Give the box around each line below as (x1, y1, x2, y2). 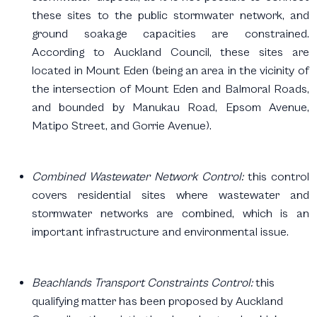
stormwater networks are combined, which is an (32, 206, 309, 221)
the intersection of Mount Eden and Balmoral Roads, (32, 81, 309, 96)
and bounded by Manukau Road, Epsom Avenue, (32, 100, 309, 115)
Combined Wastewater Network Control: (32, 169, 243, 184)
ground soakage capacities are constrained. (32, 26, 309, 41)
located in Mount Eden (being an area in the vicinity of (32, 63, 309, 78)
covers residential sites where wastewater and (32, 188, 309, 202)
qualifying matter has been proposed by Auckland (32, 294, 284, 309)
